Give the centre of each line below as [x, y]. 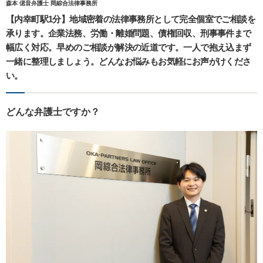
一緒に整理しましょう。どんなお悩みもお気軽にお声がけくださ [129, 62]
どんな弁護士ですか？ [53, 112]
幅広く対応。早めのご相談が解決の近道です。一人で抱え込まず [129, 48]
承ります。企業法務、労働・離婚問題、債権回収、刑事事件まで [129, 33]
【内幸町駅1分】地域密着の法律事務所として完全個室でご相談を [131, 19]
